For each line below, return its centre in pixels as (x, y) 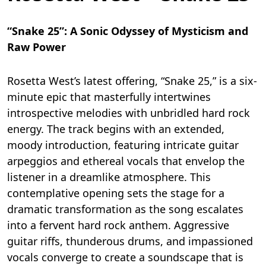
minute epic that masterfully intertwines (109, 97)
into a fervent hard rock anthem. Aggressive (118, 225)
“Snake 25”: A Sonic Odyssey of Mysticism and (128, 31)
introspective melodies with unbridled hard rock (129, 113)
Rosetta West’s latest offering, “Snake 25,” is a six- (132, 81)
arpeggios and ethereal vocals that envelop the (126, 161)
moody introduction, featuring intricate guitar (123, 145)
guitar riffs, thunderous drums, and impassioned (130, 241)
